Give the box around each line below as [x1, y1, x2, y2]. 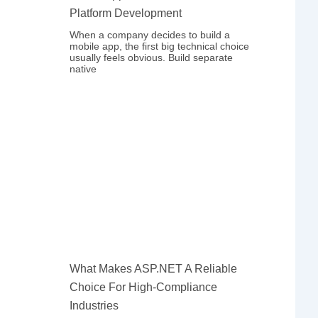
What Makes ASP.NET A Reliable [70, 263, 238, 275]
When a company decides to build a [70, 28, 231, 40]
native [70, 62, 97, 75]
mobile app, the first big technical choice [70, 40, 250, 52]
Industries [70, 300, 119, 312]
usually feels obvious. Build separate [70, 51, 234, 63]
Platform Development [70, 6, 182, 19]
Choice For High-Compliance [70, 281, 218, 294]
